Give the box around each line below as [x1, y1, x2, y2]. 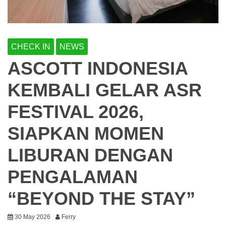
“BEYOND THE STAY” [8, 188, 195, 209]
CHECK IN [11, 42, 50, 51]
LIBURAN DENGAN [8, 144, 173, 165]
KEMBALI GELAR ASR [8, 79, 202, 100]
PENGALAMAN [8, 166, 138, 187]
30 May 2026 [15, 213, 50, 220]
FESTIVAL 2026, [8, 101, 144, 122]
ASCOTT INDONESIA [8, 58, 188, 79]
